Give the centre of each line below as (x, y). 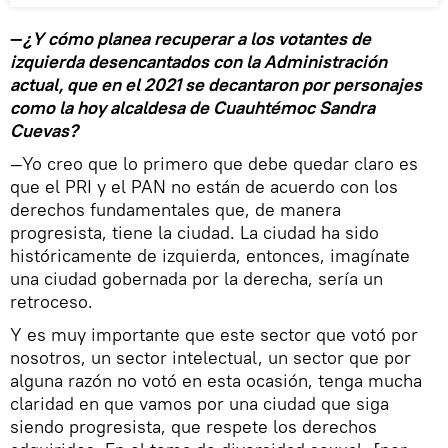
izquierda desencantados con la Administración (198, 61)
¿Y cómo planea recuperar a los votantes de (197, 38)
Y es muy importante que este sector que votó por (214, 334)
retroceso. (51, 301)
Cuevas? (44, 130)
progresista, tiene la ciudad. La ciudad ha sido (194, 232)
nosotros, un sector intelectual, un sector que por (210, 357)
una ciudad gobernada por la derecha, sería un (196, 278)
